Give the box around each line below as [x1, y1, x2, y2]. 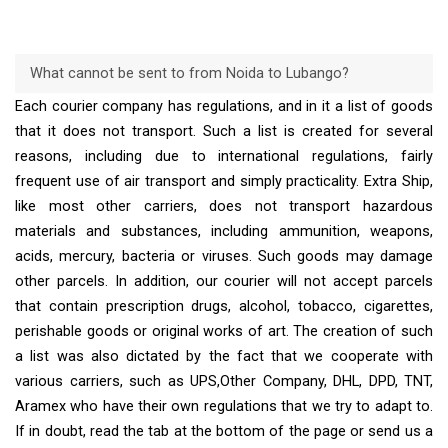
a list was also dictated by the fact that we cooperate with [15, 348, 433, 366]
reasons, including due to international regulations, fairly [15, 148, 433, 166]
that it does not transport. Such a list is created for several [15, 123, 433, 141]
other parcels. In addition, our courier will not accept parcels [15, 273, 433, 291]
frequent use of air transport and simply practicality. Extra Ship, [15, 173, 433, 191]
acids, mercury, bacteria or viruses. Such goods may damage [15, 248, 433, 266]
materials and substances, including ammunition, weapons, [15, 223, 433, 241]
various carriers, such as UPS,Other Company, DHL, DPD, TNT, [15, 373, 433, 391]
